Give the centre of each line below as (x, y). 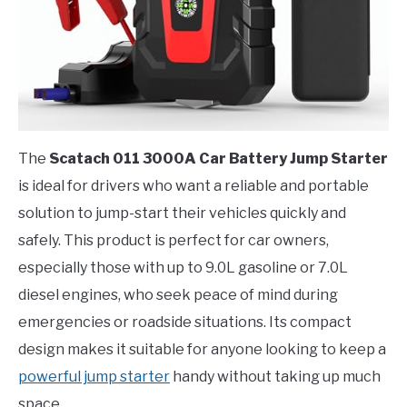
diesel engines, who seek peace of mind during (178, 294)
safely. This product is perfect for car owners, (174, 240)
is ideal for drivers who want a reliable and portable (194, 185)
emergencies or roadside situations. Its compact (185, 322)
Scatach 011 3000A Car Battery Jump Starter (218, 158)
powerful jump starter (94, 376)
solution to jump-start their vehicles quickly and (182, 213)
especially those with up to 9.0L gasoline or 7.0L (183, 267)
